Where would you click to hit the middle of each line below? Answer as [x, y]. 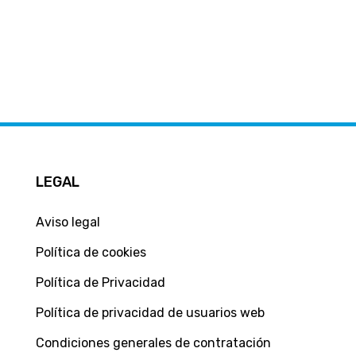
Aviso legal [68, 222]
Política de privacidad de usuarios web [150, 312]
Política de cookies [91, 252]
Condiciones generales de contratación [153, 342]
